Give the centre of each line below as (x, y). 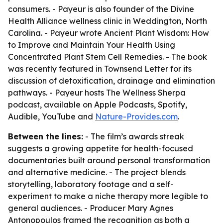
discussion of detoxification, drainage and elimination (111, 81)
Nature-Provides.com (136, 116)
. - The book (185, 57)
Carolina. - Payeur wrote (56, 33)
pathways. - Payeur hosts (57, 93)
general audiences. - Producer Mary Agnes (91, 208)
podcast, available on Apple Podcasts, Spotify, (98, 105)
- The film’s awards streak (134, 136)
